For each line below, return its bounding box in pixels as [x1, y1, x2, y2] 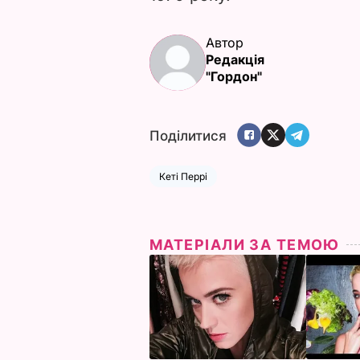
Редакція [206, 51, 264, 67]
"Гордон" [206, 67, 262, 84]
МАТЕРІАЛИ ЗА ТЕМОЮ [149, 235, 340, 253]
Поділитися [149, 128, 227, 145]
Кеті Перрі [159, 170, 207, 182]
